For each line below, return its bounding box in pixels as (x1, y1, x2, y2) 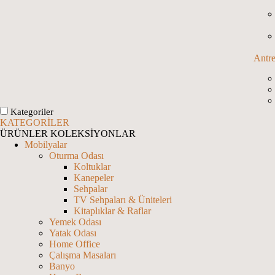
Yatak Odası (49, 228, 96, 239)
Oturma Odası (49, 150, 104, 161)
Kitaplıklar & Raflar (74, 206, 151, 217)
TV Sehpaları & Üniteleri (74, 195, 172, 206)
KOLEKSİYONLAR (50, 128, 136, 139)
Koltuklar (74, 161, 110, 172)
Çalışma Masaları (49, 250, 116, 261)
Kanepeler (74, 172, 114, 184)
